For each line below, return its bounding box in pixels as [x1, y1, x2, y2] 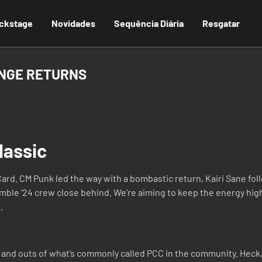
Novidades [51, 18, 96, 29]
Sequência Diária [114, 18, 184, 29]
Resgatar [202, 18, 240, 29]
